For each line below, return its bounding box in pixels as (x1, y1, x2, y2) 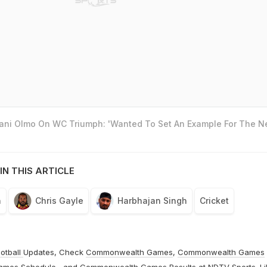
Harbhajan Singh (117, 195, 187, 206)
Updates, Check (23, 247, 86, 257)
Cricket (199, 195, 229, 206)
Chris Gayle (35, 195, 83, 206)
